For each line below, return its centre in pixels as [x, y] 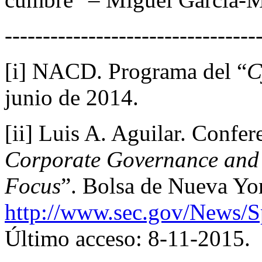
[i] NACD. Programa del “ [126, 71]
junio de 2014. [72, 97]
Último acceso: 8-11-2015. [127, 238]
